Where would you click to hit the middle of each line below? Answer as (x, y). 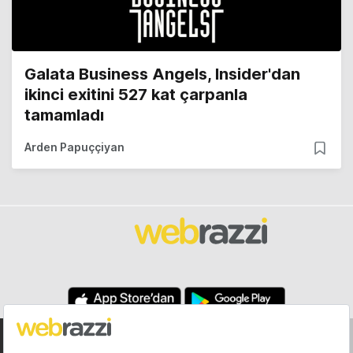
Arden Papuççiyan (74, 147)
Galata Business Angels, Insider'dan (162, 74)
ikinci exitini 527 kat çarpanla (136, 95)
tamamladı (64, 115)
